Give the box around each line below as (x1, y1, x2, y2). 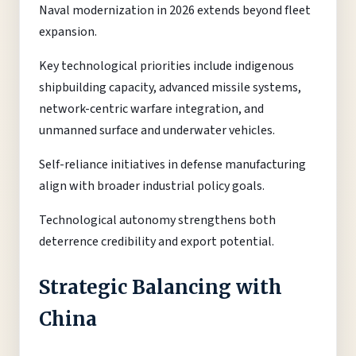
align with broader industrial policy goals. (39, 177, 265, 195)
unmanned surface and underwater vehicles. (39, 122, 275, 140)
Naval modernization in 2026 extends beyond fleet (39, 2, 311, 20)
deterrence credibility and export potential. (39, 233, 274, 251)
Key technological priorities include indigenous (39, 57, 294, 75)
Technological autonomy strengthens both (39, 211, 276, 230)
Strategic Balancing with (39, 275, 282, 300)
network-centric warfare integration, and (39, 100, 264, 118)
